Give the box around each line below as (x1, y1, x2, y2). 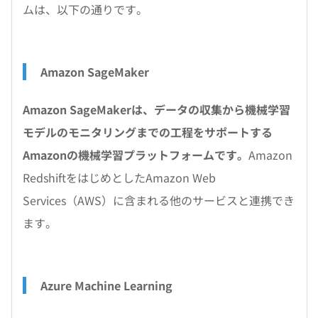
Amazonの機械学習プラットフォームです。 (23, 146, 248, 163)
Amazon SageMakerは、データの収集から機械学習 (23, 101, 290, 118)
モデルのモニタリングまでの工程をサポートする (23, 124, 273, 141)
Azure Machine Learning (40, 277, 178, 294)
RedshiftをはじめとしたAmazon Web (23, 169, 216, 186)
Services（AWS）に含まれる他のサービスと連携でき (23, 192, 295, 209)
